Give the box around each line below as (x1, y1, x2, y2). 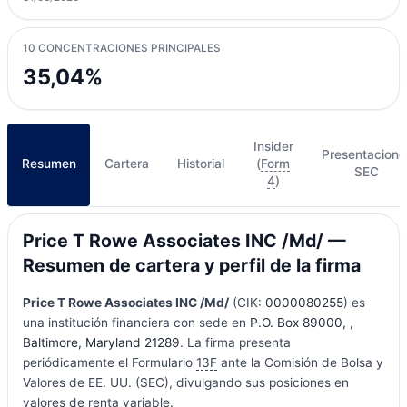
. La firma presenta (179, 334, 291, 350)
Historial (177, 155, 225, 171)
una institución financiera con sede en (22, 314, 250, 330)
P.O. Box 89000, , (249, 314, 353, 330)
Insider (253, 138, 293, 154)
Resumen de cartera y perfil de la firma (22, 254, 361, 277)
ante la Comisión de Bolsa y (216, 354, 383, 370)
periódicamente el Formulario (22, 354, 196, 370)
